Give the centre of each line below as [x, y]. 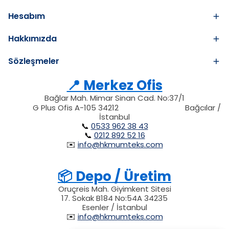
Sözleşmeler [34, 61]
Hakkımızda [32, 39]
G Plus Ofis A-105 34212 [65, 108]
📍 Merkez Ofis [114, 85]
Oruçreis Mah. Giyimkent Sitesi [114, 189]
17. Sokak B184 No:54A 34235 [114, 198]
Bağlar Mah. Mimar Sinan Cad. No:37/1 [114, 98]
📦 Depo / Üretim [114, 176]
